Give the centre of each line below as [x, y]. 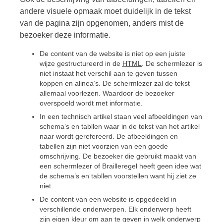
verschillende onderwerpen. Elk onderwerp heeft [115, 209]
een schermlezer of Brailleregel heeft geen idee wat [120, 166]
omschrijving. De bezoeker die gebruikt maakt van [118, 156]
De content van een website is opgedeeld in [108, 199]
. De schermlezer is [172, 64]
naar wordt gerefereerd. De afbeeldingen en [109, 136]
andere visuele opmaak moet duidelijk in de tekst [105, 11]
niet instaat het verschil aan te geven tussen [109, 74]
